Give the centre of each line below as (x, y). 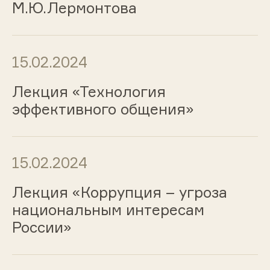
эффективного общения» (103, 109)
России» (42, 228)
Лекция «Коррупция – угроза (119, 193)
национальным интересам (108, 210)
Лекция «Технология (89, 91)
